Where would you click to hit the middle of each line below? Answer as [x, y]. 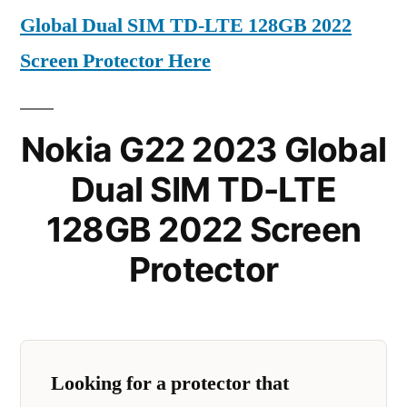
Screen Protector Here [115, 61]
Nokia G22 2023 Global [203, 149]
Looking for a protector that [170, 383]
